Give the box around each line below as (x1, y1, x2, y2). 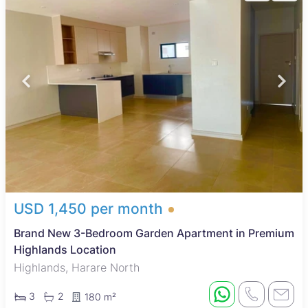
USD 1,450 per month (14, 200, 163, 218)
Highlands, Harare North (14, 261, 140, 275)
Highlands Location (14, 243, 116, 257)
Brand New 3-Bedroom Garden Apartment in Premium (14, 226, 294, 241)
